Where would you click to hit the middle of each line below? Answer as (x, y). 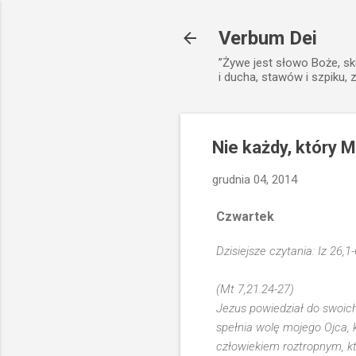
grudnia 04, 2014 (255, 180)
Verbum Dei (268, 38)
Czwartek (245, 216)
